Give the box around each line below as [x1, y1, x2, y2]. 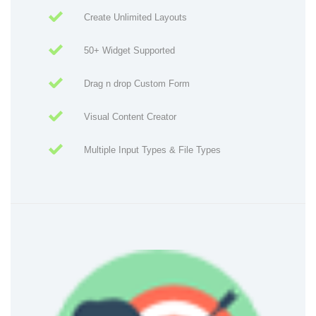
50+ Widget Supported [84, 45, 175, 56]
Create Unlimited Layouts [84, 12, 187, 23]
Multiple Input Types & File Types [84, 145, 221, 156]
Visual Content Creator [84, 111, 176, 123]
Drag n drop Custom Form [84, 78, 190, 90]
